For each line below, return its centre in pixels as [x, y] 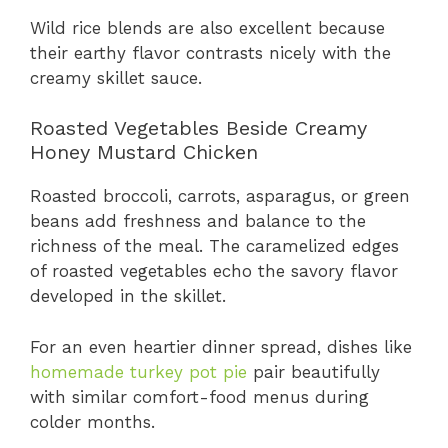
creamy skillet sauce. [116, 77]
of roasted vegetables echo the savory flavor [214, 271]
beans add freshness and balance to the [198, 221]
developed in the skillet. [128, 296]
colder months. [92, 421]
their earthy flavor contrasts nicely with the [210, 52]
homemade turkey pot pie [138, 371]
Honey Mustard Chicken [144, 152]
